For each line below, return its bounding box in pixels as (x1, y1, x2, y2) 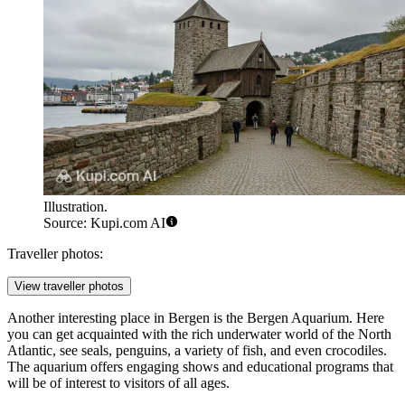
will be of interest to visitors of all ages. (7, 375, 230, 391)
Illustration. (43, 199, 108, 215)
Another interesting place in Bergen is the (7, 310, 247, 326)
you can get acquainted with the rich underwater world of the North (7, 326, 391, 343)
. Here (349, 310, 384, 326)
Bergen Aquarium (247, 310, 349, 326)
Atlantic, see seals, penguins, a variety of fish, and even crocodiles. (7, 343, 387, 359)
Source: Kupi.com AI (43, 215, 165, 231)
